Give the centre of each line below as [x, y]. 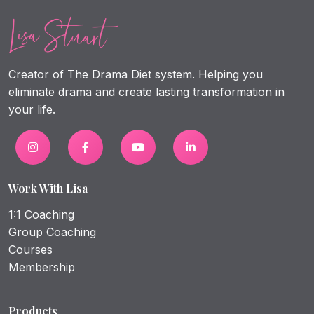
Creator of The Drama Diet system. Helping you [136, 74]
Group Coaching [52, 232]
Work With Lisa [48, 188]
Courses [30, 249]
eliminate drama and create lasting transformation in [146, 91]
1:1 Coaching [41, 214]
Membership [42, 267]
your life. [32, 109]
